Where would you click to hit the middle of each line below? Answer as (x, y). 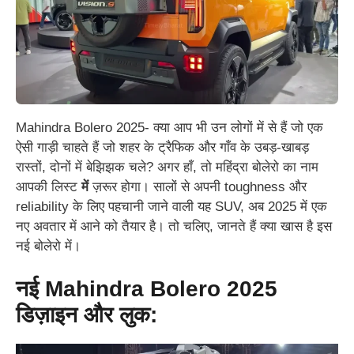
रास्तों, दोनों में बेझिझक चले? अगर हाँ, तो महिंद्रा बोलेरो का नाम (167, 167)
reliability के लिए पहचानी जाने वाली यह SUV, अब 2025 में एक (171, 206)
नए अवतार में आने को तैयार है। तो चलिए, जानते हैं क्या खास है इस (174, 226)
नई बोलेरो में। (48, 246)
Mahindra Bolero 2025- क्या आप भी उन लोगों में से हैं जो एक (169, 127)
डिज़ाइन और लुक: (87, 315)
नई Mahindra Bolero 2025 (147, 289)
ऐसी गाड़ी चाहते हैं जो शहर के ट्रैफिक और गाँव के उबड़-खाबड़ (162, 147)
